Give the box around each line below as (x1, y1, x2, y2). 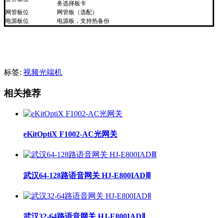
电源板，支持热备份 (57, 18, 109, 25)
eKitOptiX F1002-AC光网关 (23, 130, 117, 139)
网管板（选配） (57, 9, 98, 16)
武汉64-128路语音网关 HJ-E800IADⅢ (23, 171, 151, 180)
